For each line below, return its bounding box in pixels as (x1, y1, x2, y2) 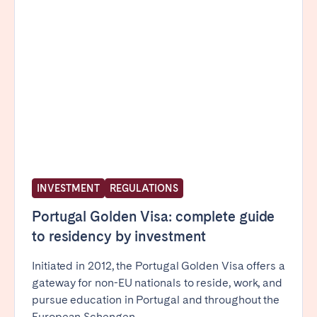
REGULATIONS (110, 183, 178, 195)
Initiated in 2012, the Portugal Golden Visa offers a (32, 259, 285, 273)
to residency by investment (32, 228, 207, 246)
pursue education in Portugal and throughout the (32, 293, 280, 307)
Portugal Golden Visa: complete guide (32, 208, 275, 226)
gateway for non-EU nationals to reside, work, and (32, 276, 283, 290)
